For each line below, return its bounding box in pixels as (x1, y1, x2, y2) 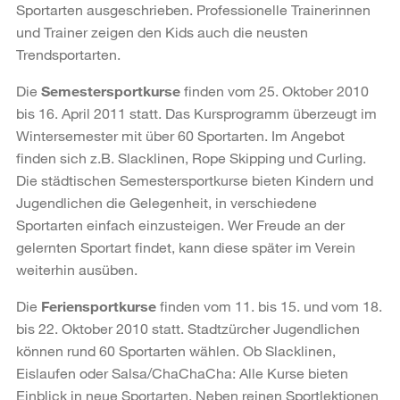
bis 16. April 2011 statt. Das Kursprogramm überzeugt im (16, 104, 377, 121)
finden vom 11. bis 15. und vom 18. (160, 296, 382, 314)
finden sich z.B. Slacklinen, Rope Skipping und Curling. (16, 148, 366, 166)
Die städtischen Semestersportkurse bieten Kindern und (16, 171, 373, 188)
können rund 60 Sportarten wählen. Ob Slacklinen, (16, 341, 336, 359)
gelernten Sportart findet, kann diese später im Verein (16, 237, 355, 255)
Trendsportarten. (16, 45, 121, 62)
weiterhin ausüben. (16, 260, 137, 278)
